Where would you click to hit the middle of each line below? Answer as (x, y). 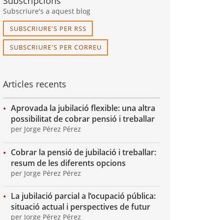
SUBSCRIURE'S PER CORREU (55, 47)
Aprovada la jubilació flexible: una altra (83, 108)
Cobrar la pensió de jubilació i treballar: (83, 152)
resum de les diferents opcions (68, 163)
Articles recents (35, 84)
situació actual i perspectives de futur (81, 207)
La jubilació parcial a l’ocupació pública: (83, 196)
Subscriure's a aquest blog (47, 11)
